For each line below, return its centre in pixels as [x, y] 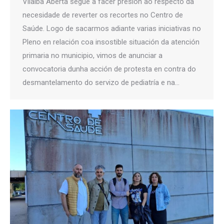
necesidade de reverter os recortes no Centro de [103, 15]
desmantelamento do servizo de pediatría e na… [101, 83]
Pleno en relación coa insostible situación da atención [111, 42]
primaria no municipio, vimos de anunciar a [92, 56]
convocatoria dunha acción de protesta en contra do [109, 69]
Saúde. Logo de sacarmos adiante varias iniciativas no [112, 29]
